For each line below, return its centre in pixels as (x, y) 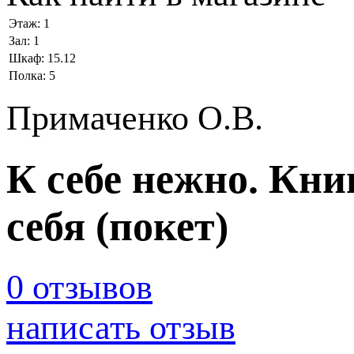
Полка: (29, 76)
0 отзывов (79, 287)
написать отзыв (121, 327)
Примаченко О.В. (135, 119)
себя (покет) (117, 226)
